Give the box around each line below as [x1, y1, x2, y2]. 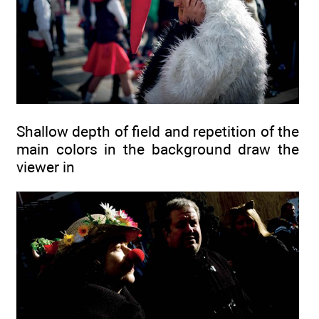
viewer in [16, 158, 75, 177]
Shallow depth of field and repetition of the [16, 122, 299, 141]
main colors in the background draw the [16, 140, 299, 159]
